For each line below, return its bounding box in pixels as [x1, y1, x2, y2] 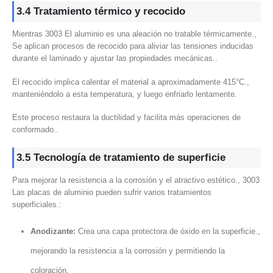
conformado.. [12, 125, 58, 135]
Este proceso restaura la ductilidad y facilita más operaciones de [12, 113, 241, 122]
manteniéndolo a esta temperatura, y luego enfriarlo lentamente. [12, 89, 237, 99]
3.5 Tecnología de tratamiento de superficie [16, 151, 225, 163]
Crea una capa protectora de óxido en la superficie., [77, 227, 260, 236]
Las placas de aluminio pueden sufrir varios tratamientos [12, 187, 211, 197]
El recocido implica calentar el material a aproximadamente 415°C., [12, 77, 249, 87]
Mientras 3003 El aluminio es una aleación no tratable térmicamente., [12, 29, 257, 38]
